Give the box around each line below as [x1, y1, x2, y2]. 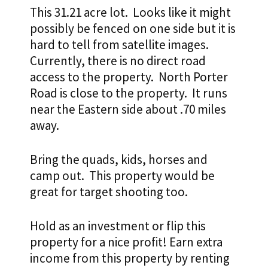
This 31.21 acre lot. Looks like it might [30, 4, 231, 21]
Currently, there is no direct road [30, 53, 206, 69]
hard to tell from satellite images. [30, 36, 211, 53]
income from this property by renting [30, 250, 230, 267]
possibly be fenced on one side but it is [30, 20, 236, 37]
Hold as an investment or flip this [30, 218, 206, 234]
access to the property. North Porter [30, 69, 228, 86]
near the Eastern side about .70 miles [30, 101, 226, 118]
